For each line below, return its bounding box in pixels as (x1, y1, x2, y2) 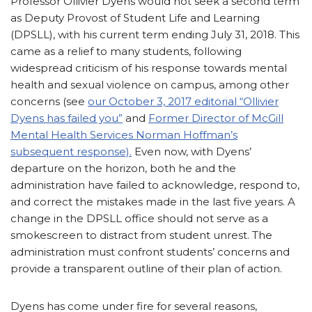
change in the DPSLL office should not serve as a (10, 211, 268, 225)
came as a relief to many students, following (10, 44, 242, 58)
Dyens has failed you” (10, 111, 123, 125)
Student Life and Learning (123, 10, 260, 24)
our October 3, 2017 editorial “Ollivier (88, 94, 279, 108)
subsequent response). (10, 144, 132, 158)
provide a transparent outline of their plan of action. (10, 261, 282, 275)
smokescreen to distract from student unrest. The (10, 228, 272, 242)
